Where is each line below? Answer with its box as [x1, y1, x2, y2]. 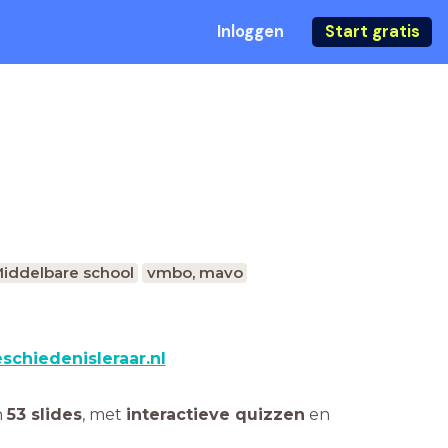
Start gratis [324, 21, 420, 42]
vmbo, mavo [146, 263, 243, 282]
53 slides [7, 405, 82, 424]
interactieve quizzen [126, 405, 305, 424]
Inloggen [216, 21, 284, 42]
